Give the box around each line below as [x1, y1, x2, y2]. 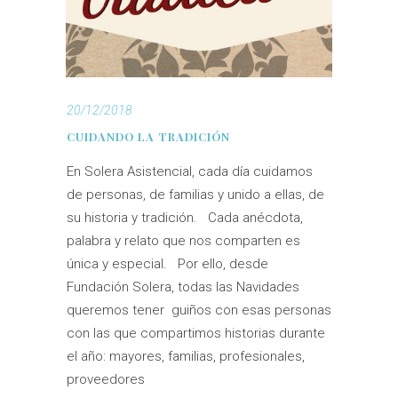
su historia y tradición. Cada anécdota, [67, 210, 303, 227]
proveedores [67, 371, 145, 388]
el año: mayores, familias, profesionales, [67, 348, 305, 365]
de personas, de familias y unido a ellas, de [67, 187, 324, 203]
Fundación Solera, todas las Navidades [67, 279, 299, 296]
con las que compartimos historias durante [67, 325, 325, 342]
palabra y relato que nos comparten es [67, 233, 300, 250]
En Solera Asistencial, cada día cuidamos [67, 163, 313, 180]
